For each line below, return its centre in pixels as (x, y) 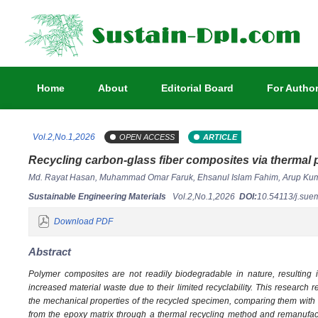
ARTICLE (220, 137)
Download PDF (83, 221)
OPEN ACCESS (147, 137)
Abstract (50, 252)
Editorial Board (197, 88)
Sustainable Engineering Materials (97, 197)
